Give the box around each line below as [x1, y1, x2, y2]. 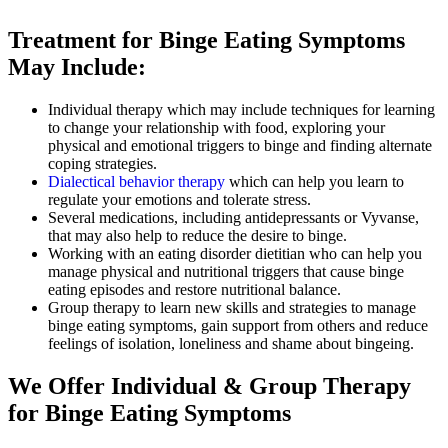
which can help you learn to [225, 173, 404, 191]
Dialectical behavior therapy [48, 173, 225, 191]
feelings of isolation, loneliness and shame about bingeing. [48, 335, 418, 353]
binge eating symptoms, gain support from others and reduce [48, 317, 428, 335]
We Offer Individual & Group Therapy [8, 373, 411, 400]
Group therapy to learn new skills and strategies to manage [48, 299, 416, 317]
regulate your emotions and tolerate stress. [48, 191, 311, 209]
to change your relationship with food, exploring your [48, 119, 385, 137]
